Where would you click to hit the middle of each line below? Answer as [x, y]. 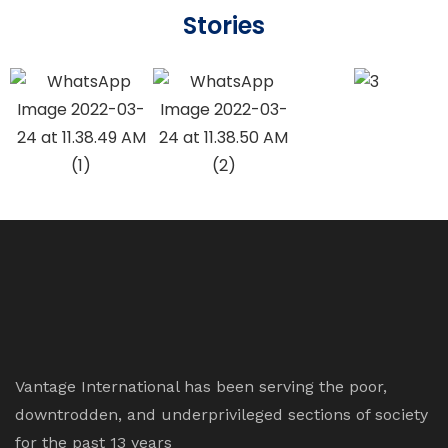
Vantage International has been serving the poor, [201, 387]
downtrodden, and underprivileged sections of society [221, 415]
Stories [224, 26]
